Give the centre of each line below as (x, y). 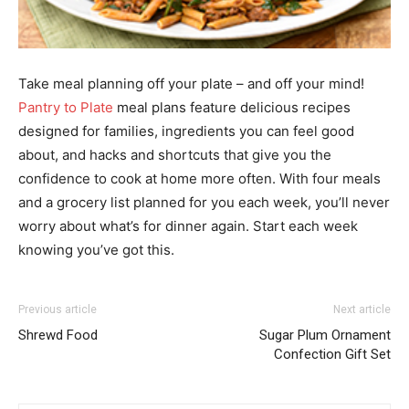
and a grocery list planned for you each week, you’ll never (204, 203)
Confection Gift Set (332, 355)
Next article (362, 310)
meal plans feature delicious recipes (232, 108)
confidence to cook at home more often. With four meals (199, 179)
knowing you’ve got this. (96, 250)
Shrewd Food (58, 336)
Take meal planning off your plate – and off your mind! (191, 84)
